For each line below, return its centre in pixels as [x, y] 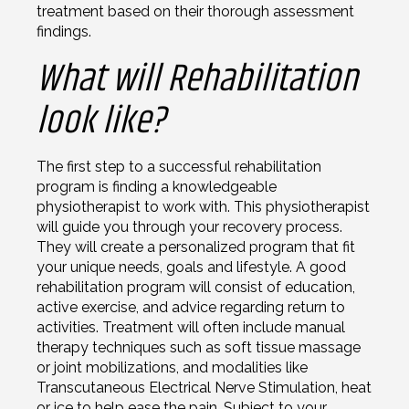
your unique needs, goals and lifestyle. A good [191, 267]
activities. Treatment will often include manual [191, 327]
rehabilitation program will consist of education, [196, 287]
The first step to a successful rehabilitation [179, 166]
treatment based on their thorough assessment [195, 11]
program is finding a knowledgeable [157, 186]
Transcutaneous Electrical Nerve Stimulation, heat [204, 387]
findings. [64, 31]
